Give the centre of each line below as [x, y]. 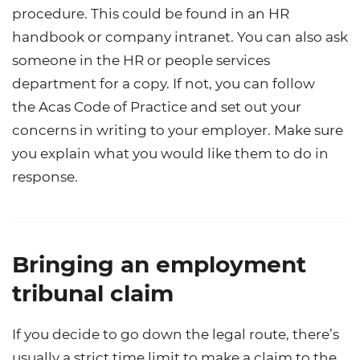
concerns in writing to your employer [140, 130]
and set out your [244, 106]
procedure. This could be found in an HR [151, 13]
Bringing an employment [159, 264]
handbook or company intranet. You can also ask [180, 37]
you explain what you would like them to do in [170, 153]
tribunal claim [93, 293]
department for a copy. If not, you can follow [164, 83]
